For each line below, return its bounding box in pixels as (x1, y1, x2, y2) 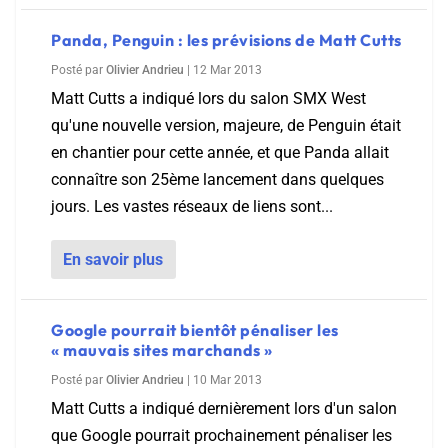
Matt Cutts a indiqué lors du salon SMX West (51, 89, 366, 108)
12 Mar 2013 (193, 63, 262, 77)
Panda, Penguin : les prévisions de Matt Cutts (51, 30, 402, 50)
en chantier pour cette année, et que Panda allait (51, 143, 389, 162)
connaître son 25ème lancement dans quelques (51, 170, 384, 189)
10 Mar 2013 (193, 373, 262, 387)
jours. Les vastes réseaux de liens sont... (51, 197, 333, 216)
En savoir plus (63, 250, 163, 269)
